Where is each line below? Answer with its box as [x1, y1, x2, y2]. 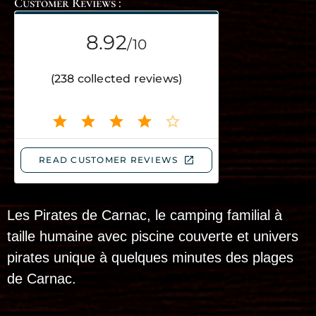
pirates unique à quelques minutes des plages [7, 249, 293, 265]
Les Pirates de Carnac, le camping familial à [7, 207, 282, 223]
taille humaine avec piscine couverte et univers [7, 228, 298, 244]
